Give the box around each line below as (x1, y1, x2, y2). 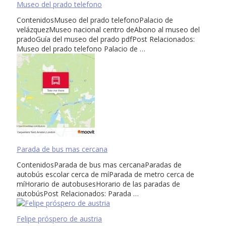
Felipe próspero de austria (17, 213, 102, 223)
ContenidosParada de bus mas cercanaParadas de (17, 159, 182, 169)
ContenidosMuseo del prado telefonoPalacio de (17, 15, 173, 25)
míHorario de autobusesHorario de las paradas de (17, 179, 180, 189)
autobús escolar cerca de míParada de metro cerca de (17, 169, 194, 179)
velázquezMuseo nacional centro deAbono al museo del (17, 24, 200, 34)
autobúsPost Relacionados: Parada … (17, 188, 139, 198)
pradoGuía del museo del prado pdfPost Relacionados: (17, 34, 195, 44)
